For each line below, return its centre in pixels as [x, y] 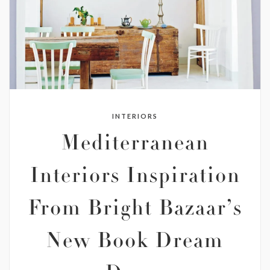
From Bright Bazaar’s [135, 210]
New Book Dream [135, 243]
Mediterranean [135, 145]
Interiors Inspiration [135, 177]
